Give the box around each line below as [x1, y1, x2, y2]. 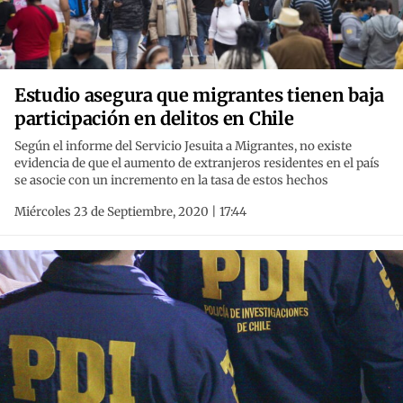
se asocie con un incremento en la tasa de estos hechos [14, 173, 328, 189]
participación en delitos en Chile [14, 107, 294, 130]
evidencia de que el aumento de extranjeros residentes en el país [14, 156, 380, 172]
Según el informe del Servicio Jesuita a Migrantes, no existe [14, 139, 352, 155]
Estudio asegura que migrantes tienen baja [14, 84, 385, 107]
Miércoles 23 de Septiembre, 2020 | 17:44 [14, 204, 246, 220]
